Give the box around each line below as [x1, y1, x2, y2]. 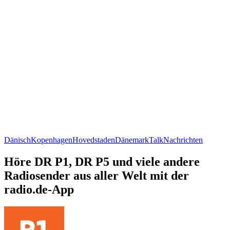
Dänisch [4, 135, 31, 144]
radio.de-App [4, 182, 74, 196]
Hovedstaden [72, 135, 115, 144]
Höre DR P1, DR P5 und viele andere [4, 155, 200, 168]
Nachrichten [163, 135, 203, 144]
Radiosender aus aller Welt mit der [4, 168, 189, 182]
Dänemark [115, 135, 149, 144]
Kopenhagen [31, 135, 72, 144]
